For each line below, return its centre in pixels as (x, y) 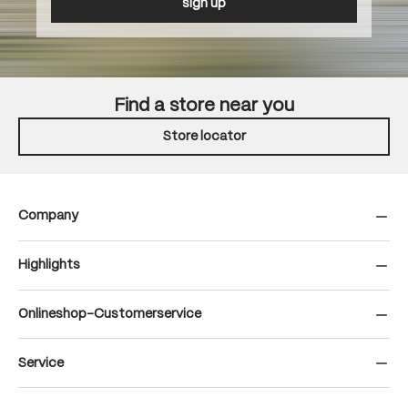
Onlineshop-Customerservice (110, 314)
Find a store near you (204, 106)
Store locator (204, 137)
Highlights (49, 265)
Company (48, 216)
